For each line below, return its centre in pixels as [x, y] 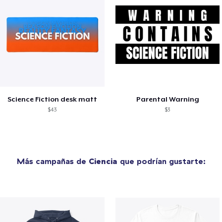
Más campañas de [53, 161]
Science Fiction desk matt [52, 99]
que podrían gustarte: [161, 161]
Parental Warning [167, 99]
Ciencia [103, 161]
